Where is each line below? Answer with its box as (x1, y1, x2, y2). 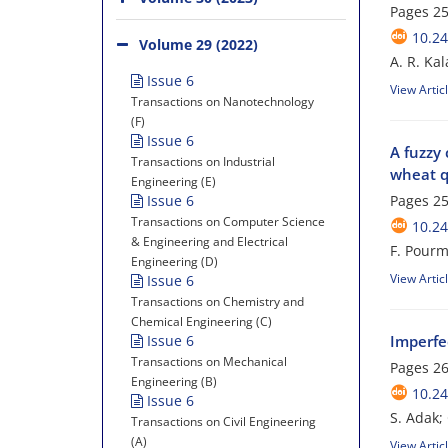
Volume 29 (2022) (139, 35, 258, 54)
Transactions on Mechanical (131, 353, 287, 370)
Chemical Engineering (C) (131, 313, 272, 330)
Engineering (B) (131, 373, 217, 390)
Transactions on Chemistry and (131, 293, 304, 310)
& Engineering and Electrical (131, 233, 288, 250)
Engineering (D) (131, 253, 218, 270)
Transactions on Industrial (131, 153, 275, 170)
